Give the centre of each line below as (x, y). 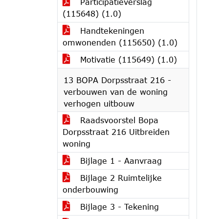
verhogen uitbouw (99, 103)
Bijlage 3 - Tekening (118, 207)
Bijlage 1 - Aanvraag (120, 161)
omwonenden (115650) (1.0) (120, 42)
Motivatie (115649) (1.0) (127, 59)
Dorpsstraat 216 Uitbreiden (116, 132)
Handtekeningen (111, 31)
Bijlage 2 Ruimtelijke (120, 178)
